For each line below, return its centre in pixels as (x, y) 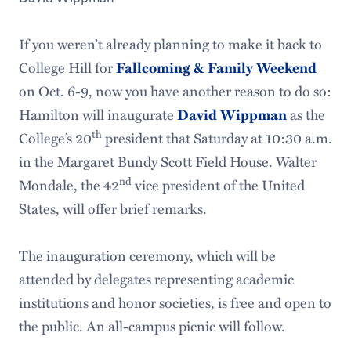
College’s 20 (55, 138)
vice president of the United (218, 185)
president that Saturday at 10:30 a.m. (217, 138)
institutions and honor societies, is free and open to (175, 302)
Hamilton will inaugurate (98, 114)
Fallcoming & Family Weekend (216, 67)
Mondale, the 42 (69, 185)
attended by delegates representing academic (156, 279)
